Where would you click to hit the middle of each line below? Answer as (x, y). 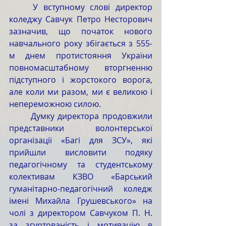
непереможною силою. (56, 104)
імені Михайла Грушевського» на (81, 201)
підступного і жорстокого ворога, (81, 80)
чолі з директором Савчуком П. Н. (81, 213)
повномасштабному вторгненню (81, 68)
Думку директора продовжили (20, 116)
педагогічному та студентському (81, 164)
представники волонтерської (81, 128)
